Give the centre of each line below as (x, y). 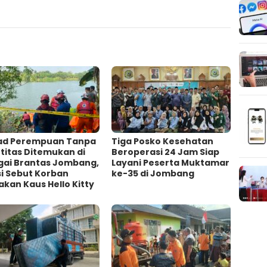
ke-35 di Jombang (153, 173)
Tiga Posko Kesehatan (163, 141)
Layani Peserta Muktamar (171, 162)
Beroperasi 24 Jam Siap (166, 152)
